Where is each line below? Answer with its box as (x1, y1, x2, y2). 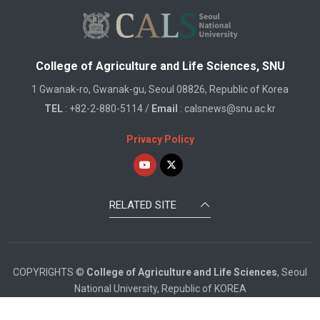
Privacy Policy (126, 133, 194, 145)
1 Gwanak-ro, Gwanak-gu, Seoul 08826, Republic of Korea (31, 83, 289, 95)
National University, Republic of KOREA (74, 282, 246, 294)
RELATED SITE (109, 199, 176, 212)
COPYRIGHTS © (13, 266, 86, 278)
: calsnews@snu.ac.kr (178, 102, 276, 114)
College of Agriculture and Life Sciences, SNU (35, 59, 285, 73)
